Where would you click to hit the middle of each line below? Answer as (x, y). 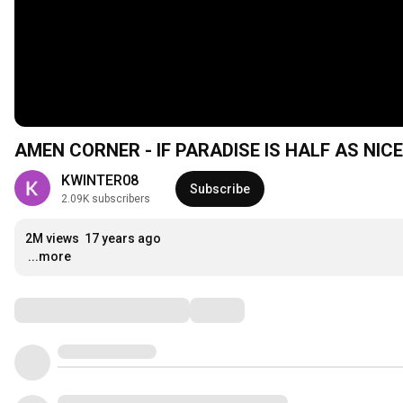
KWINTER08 (100, 181)
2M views (52, 239)
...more (49, 257)
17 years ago (123, 239)
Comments (58, 310)
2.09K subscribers (106, 199)
